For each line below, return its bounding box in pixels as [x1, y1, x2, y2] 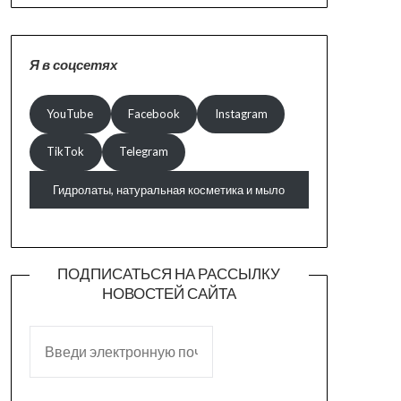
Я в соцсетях [29, 55, 117, 73]
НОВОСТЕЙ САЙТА [101, 283, 236, 303]
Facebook [127, 107, 180, 122]
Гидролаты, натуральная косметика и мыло [53, 182, 286, 197]
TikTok [47, 144, 85, 159]
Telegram [118, 144, 168, 159]
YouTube [47, 107, 94, 122]
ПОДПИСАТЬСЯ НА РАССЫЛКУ [57, 263, 281, 283]
